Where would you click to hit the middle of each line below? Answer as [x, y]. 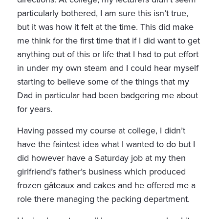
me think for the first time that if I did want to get [109, 41]
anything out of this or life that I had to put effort [108, 55]
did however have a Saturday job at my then [101, 158]
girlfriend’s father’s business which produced [101, 172]
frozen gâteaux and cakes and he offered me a [106, 186]
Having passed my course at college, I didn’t [101, 131]
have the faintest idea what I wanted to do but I [106, 144]
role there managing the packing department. [103, 199]
